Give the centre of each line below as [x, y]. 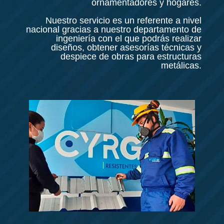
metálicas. [181, 66]
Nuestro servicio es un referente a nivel [124, 21]
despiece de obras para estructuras [131, 57]
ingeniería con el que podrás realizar [129, 39]
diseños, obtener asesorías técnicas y [126, 48]
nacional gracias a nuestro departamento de [114, 30]
